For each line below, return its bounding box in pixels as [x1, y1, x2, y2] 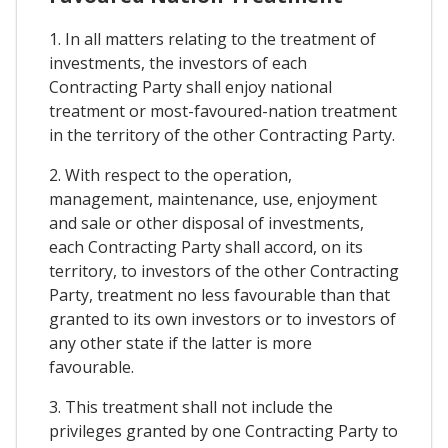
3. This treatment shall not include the [49, 395, 333, 418]
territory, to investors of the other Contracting [49, 259, 399, 282]
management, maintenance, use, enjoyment [49, 187, 377, 210]
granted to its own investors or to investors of [49, 307, 396, 330]
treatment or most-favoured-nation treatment [49, 99, 397, 122]
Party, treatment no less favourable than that [49, 283, 390, 306]
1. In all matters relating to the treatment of [49, 27, 376, 50]
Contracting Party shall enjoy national [49, 75, 332, 98]
